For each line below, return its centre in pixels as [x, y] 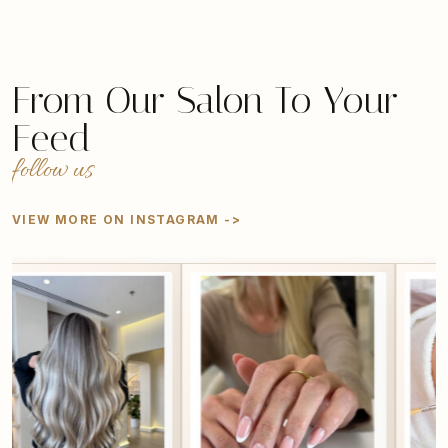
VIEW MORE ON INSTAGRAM [116, 219]
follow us [52, 171]
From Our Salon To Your [205, 100]
